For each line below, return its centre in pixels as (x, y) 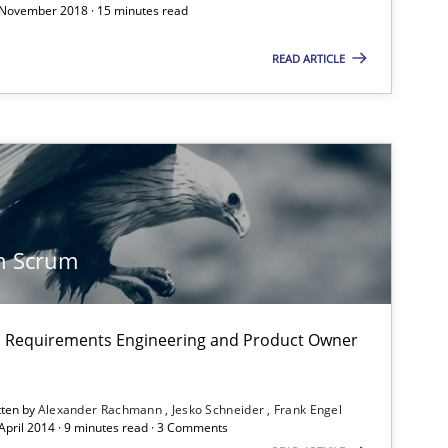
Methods (275, 248)
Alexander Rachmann (101, 410)
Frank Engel (308, 410)
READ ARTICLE (310, 58)
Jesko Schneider (219, 410)
